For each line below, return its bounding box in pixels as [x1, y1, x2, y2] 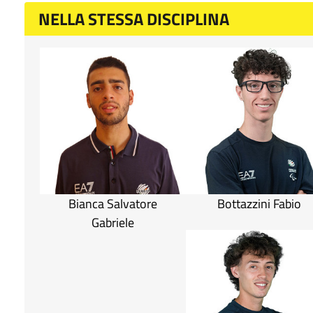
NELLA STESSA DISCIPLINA [38, 6, 229, 32]
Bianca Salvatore [68, 194, 158, 213]
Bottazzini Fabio [217, 194, 301, 213]
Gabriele [92, 212, 135, 232]
